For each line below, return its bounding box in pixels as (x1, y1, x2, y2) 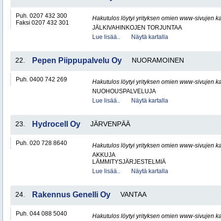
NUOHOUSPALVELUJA (92, 88, 156, 95)
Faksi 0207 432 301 (16, 19, 69, 26)
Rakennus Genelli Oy (32, 190, 110, 199)
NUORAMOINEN (132, 56, 184, 64)
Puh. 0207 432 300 (16, 12, 67, 19)
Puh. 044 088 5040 (16, 210, 67, 217)
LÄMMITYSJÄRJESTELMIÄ (92, 158, 166, 165)
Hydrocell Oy (32, 120, 80, 128)
